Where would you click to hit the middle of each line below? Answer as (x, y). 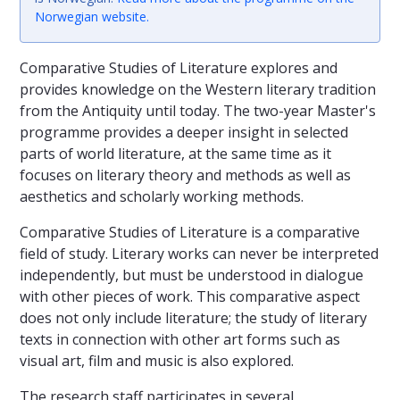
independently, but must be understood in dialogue (192, 275)
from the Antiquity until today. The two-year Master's (198, 110)
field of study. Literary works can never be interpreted (199, 253)
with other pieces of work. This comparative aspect (190, 296)
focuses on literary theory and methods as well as (185, 175)
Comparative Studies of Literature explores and (179, 67)
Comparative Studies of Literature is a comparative (190, 232)
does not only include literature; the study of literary (193, 317)
